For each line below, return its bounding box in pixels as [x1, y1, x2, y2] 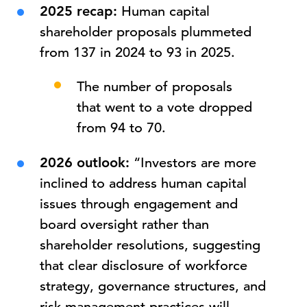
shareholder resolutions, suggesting [40, 236, 261, 254]
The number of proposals [76, 78, 232, 95]
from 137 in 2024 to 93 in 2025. [40, 44, 236, 61]
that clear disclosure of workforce [40, 257, 248, 274]
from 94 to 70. [76, 119, 166, 136]
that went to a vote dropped [76, 99, 252, 116]
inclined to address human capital [40, 175, 247, 192]
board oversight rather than [40, 216, 210, 233]
